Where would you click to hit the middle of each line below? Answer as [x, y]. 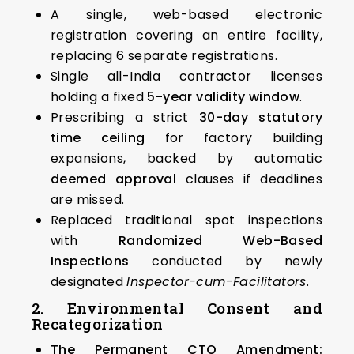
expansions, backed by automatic [186, 159]
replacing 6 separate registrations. [164, 56]
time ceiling [98, 138]
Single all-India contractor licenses [186, 77]
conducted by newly [226, 262]
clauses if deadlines [250, 179]
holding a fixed [99, 97]
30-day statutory [260, 118]
